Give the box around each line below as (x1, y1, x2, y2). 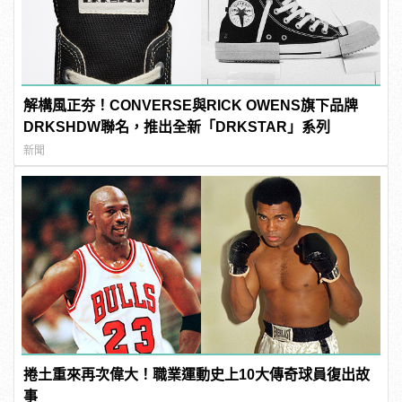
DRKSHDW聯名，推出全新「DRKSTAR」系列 (23, 119, 331, 135)
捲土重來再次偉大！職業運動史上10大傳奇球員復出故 (23, 366, 371, 382)
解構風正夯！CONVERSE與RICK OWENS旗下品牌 (23, 98, 359, 114)
